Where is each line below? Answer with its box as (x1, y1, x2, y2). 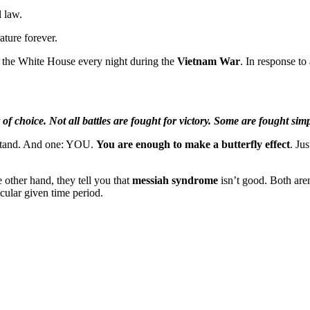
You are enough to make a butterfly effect (96, 138, 290, 150)
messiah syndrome (132, 174, 218, 186)
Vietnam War (177, 55, 240, 67)
